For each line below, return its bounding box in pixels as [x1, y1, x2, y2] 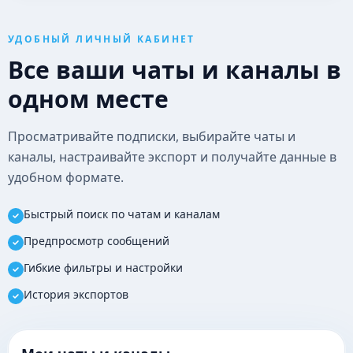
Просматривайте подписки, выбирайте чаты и [8, 128, 295, 145]
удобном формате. [8, 169, 124, 186]
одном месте [8, 83, 169, 115]
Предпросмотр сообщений [24, 233, 169, 248]
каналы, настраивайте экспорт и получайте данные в [8, 148, 336, 165]
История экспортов [24, 287, 128, 302]
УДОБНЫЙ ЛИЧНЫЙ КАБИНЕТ [8, 32, 195, 46]
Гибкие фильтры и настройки [24, 260, 183, 275]
